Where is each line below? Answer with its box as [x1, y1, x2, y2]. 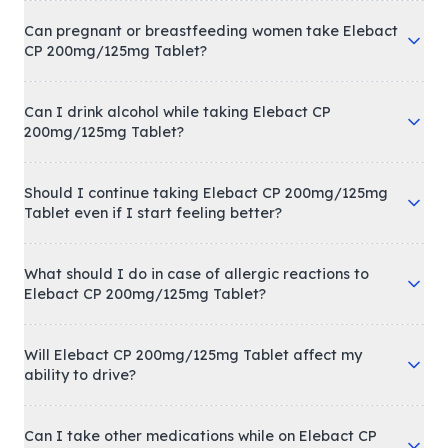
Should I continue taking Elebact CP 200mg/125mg [24, 183, 388, 202]
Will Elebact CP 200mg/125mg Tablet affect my [24, 345, 362, 364]
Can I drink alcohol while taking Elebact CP [24, 102, 331, 121]
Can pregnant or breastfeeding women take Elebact [24, 21, 398, 40]
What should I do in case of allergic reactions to [24, 264, 369, 283]
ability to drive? [24, 365, 136, 384]
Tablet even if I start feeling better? [24, 203, 282, 222]
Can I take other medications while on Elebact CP [24, 426, 377, 445]
